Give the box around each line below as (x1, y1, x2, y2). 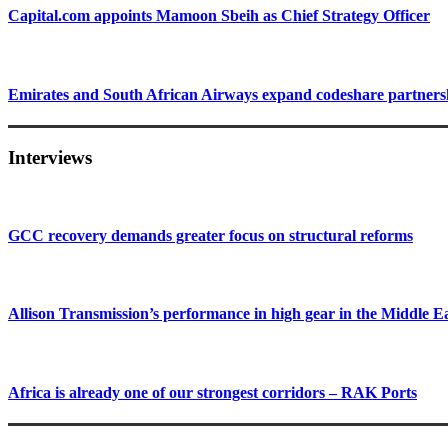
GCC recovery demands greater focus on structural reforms (8, 226, 413, 244)
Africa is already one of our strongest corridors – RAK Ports (8, 384, 417, 401)
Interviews (8, 146, 92, 168)
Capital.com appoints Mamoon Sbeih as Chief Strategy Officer (8, 7, 430, 25)
